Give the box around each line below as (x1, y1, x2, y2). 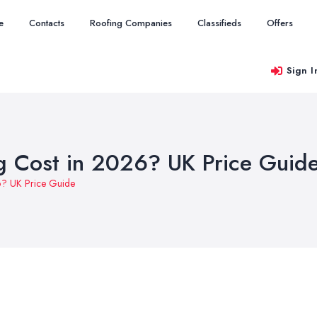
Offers (267, 16, 293, 30)
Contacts (29, 16, 64, 30)
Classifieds (197, 16, 241, 30)
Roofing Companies (90, 16, 172, 30)
